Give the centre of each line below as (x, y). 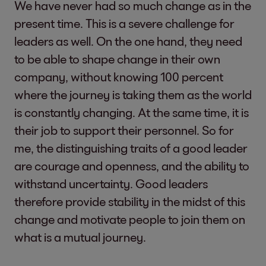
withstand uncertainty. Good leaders (111, 183)
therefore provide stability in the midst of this (130, 201)
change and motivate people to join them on (130, 219)
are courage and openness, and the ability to (132, 165)
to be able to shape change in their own (117, 58)
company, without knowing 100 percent (119, 76)
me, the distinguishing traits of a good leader (131, 148)
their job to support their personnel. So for (124, 130)
